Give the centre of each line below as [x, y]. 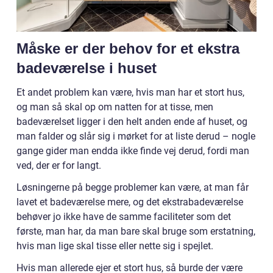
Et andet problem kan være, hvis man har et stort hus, [130, 92]
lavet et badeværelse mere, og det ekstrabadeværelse [130, 202]
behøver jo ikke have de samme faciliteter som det [124, 216]
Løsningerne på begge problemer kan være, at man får [133, 187]
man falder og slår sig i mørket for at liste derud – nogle [136, 136]
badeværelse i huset [87, 68]
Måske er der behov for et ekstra [128, 48]
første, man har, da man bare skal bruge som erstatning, [136, 231]
